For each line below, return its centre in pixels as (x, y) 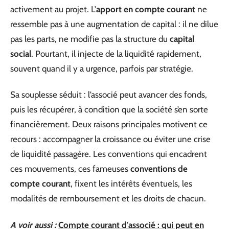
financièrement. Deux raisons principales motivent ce (109, 124)
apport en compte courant (146, 9)
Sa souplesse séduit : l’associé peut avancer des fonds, (109, 95)
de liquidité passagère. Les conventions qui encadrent (109, 154)
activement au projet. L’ (53, 9)
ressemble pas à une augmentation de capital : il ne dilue (114, 24)
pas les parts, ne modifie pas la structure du (90, 39)
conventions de (159, 169)
